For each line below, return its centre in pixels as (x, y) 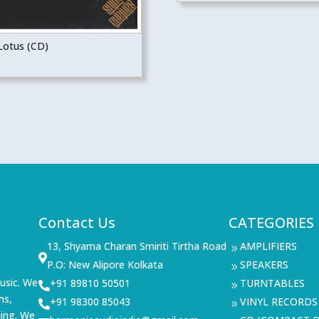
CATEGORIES (271, 223)
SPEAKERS (264, 265)
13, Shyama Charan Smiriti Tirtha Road (137, 246)
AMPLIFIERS (268, 246)
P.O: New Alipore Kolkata (105, 265)
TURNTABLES (272, 283)
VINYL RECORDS (278, 302)
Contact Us (77, 223)
